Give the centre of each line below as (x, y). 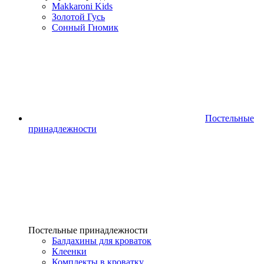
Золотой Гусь (78, 17)
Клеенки (69, 251)
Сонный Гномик (85, 27)
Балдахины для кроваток (102, 241)
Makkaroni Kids (82, 6)
